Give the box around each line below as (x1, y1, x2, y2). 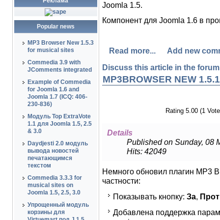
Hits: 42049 (126, 147, 166, 156)
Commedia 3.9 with (27, 59, 81, 66)
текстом (27, 162, 51, 169)
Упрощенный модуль (27, 201, 89, 208)
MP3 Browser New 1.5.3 (27, 39, 94, 46)
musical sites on (27, 182, 73, 189)
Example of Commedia (27, 79, 91, 85)
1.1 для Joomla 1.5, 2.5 (27, 120, 92, 127)
